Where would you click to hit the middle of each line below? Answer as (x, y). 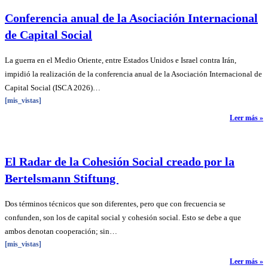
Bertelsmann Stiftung (62, 179)
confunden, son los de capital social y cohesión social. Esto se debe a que (123, 217)
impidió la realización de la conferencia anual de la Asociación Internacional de (133, 74)
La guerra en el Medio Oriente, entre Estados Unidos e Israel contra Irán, (121, 60)
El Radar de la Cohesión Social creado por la (120, 162)
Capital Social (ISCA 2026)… (53, 87)
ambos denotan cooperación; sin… (61, 231)
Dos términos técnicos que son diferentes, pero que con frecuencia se (115, 204)
